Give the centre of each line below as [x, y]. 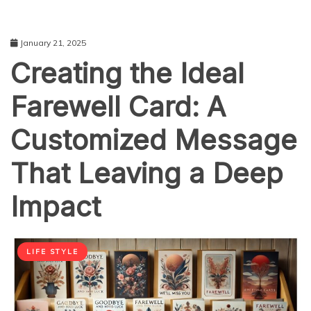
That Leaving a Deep [147, 174]
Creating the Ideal [127, 74]
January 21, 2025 [53, 43]
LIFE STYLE [52, 252]
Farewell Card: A [118, 107]
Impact [56, 207]
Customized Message [154, 140]
